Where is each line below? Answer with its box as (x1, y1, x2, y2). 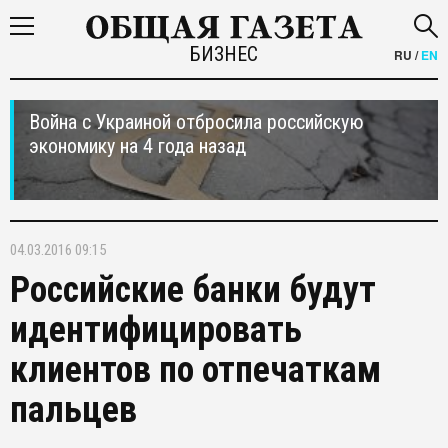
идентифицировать (10, 309, 302, 351)
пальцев (10, 389, 137, 431)
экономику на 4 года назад (29, 134, 246, 158)
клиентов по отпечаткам (10, 349, 381, 391)
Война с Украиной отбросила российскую (29, 110, 364, 134)
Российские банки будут (10, 269, 376, 311)
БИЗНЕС (189, 42, 258, 66)
